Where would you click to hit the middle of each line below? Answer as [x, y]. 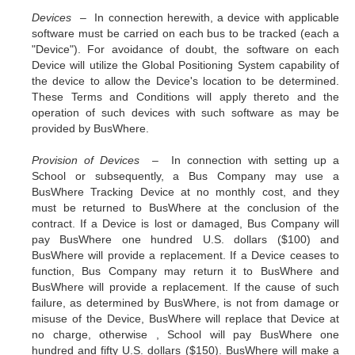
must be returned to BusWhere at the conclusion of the [185, 208]
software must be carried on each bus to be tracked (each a [185, 33]
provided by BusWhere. [90, 128]
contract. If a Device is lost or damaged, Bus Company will [185, 223]
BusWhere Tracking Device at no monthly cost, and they [185, 192]
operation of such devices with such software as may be [185, 113]
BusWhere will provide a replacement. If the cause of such [185, 287]
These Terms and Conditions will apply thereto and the [185, 97]
